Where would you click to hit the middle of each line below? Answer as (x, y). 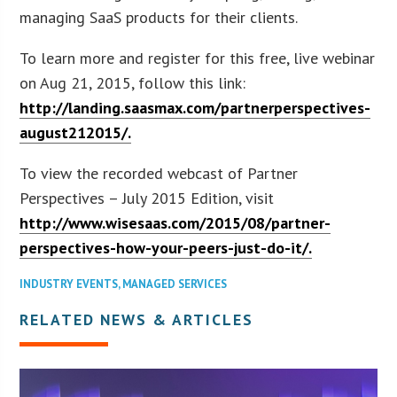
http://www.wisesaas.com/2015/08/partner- (175, 222)
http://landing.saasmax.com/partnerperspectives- (195, 107)
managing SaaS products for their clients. (159, 17)
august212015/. (76, 132)
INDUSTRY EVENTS (69, 284)
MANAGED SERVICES (175, 284)
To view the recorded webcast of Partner (159, 173)
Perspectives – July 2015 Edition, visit (147, 198)
